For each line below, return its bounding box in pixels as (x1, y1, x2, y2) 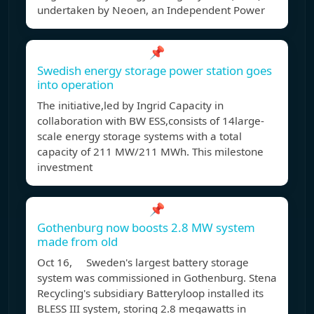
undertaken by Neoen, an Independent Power (37, 3, 265, 18)
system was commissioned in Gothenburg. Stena (37, 271, 277, 285)
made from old (37, 233, 118, 250)
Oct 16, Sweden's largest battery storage (37, 255, 249, 270)
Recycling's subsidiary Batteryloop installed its (37, 286, 264, 301)
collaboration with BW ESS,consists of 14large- (37, 114, 264, 128)
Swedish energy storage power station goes (37, 62, 272, 79)
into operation (37, 76, 114, 93)
